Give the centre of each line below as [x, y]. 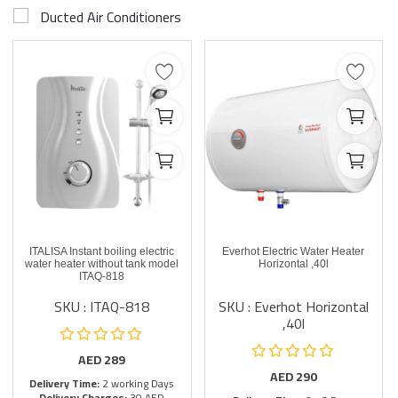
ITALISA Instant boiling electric [102, 251]
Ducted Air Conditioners [111, 17]
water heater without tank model [102, 264]
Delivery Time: [65, 383]
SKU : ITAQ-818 [102, 306]
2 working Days [137, 383]
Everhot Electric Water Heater [294, 251]
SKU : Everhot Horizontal [293, 306]
